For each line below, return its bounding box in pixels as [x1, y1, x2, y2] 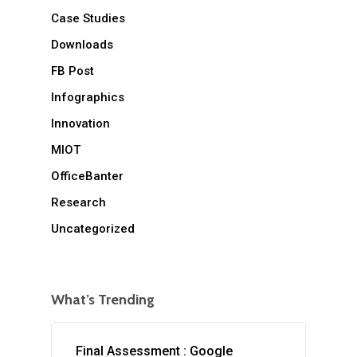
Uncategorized [51, 222, 135, 237]
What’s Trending [51, 291, 155, 309]
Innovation [51, 116, 110, 131]
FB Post [51, 64, 94, 79]
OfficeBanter [51, 169, 124, 184]
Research [51, 195, 106, 210]
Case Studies [51, 11, 125, 26]
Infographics [51, 90, 124, 105]
